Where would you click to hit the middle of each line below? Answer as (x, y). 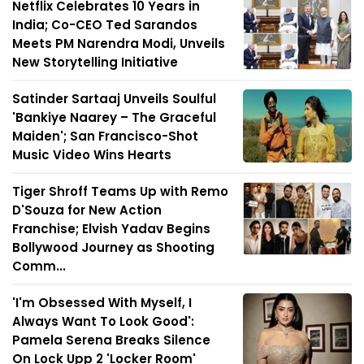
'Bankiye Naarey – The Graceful (114, 118)
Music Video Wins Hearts (92, 155)
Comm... (39, 266)
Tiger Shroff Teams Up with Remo (120, 192)
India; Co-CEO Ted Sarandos (105, 25)
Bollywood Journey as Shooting (113, 248)
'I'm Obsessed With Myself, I (102, 303)
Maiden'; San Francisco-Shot (105, 136)
